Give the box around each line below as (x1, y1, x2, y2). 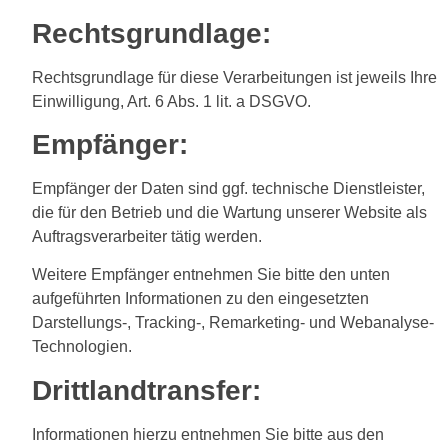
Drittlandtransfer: (32, 374, 261, 406)
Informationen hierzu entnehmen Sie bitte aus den (32, 425, 384, 443)
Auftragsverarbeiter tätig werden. (32, 227, 262, 245)
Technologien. (32, 338, 132, 356)
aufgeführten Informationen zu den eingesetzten (32, 290, 369, 308)
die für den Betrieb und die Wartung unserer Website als (32, 203, 427, 221)
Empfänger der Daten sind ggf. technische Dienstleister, (32, 179, 425, 197)
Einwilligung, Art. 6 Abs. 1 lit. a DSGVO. (32, 92, 311, 110)
